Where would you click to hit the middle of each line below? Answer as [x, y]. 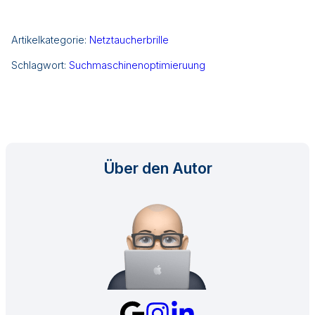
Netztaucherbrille [129, 40]
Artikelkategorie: [50, 40]
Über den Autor [157, 168]
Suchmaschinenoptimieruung [137, 65]
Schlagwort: [40, 65]
